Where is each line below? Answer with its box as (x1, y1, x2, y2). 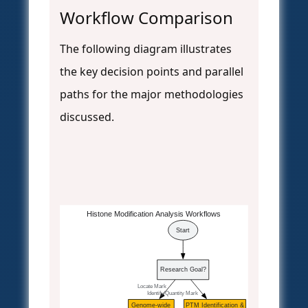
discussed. (60, 109, 114, 125)
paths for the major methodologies (60, 87, 243, 102)
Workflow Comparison (60, 6, 233, 30)
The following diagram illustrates (60, 41, 232, 57)
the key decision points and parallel (60, 64, 243, 80)
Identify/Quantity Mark (144, 289, 199, 296)
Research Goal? (159, 266, 206, 274)
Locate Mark (134, 283, 167, 290)
